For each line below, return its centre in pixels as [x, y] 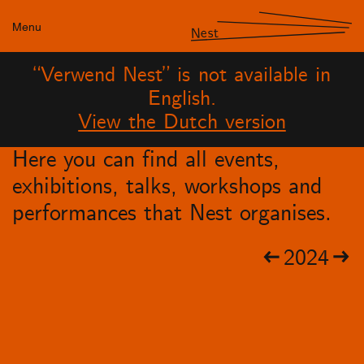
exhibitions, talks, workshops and [167, 186]
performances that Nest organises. [172, 213]
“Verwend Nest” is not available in [182, 76]
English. [182, 100]
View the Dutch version [182, 123]
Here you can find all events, [146, 160]
